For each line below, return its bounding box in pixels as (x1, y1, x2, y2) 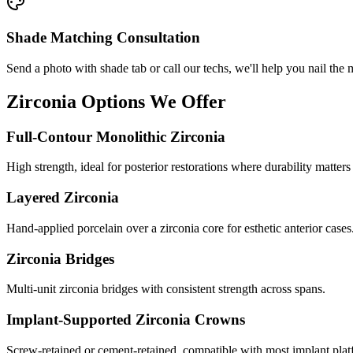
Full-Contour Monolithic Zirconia (6, 128, 225, 145)
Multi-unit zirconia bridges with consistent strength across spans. (6, 282, 325, 296)
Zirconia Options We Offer (6, 91, 226, 112)
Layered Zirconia (6, 189, 119, 206)
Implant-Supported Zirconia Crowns (6, 310, 245, 328)
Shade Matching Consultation (6, 29, 200, 46)
